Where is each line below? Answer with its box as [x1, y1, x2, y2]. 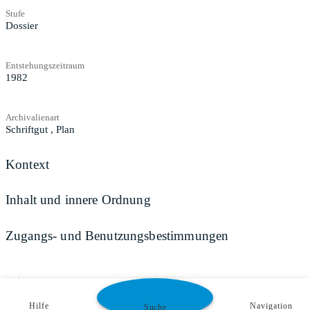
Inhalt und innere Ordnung [6, 192, 151, 208]
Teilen [6, 275, 35, 288]
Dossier [6, 19, 38, 31]
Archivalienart [6, 111, 60, 122]
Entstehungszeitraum [6, 60, 84, 71]
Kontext [6, 156, 50, 172]
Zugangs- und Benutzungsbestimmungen [6, 228, 229, 243]
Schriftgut [6, 123, 48, 135]
